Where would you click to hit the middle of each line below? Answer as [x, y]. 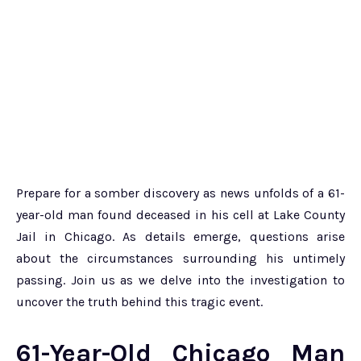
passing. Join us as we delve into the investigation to [180, 280]
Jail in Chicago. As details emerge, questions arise [180, 237]
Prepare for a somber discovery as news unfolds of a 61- [180, 193]
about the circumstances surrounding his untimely [180, 259]
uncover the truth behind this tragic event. [139, 302]
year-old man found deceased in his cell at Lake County [180, 215]
